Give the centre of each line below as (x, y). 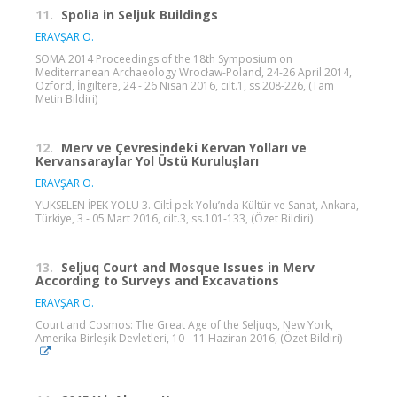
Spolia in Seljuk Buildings (140, 14)
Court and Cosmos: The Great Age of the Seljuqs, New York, (184, 324)
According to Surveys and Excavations (157, 280)
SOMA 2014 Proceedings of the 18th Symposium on (164, 58)
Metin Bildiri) (66, 98)
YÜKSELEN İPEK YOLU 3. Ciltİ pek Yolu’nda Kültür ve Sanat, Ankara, (197, 205)
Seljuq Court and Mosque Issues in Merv (188, 267)
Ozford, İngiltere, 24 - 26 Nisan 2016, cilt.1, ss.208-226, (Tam (185, 85)
